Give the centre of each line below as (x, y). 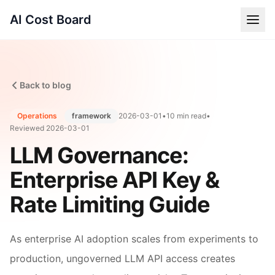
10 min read (186, 116)
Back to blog (45, 85)
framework (91, 116)
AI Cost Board (51, 20)
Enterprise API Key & (115, 180)
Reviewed (28, 128)
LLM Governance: (99, 155)
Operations (37, 116)
